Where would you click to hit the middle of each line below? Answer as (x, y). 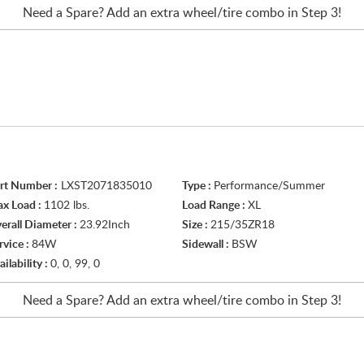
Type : (198, 186)
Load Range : (215, 206)
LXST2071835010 (105, 186)
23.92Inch (105, 225)
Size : (196, 225)
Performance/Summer (269, 186)
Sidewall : (207, 245)
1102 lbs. (67, 206)
